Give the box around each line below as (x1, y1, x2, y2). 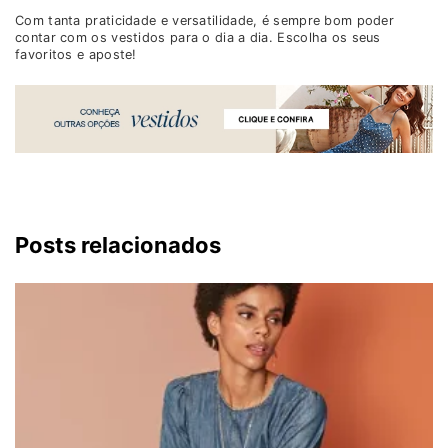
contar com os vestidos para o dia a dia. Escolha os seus (15, 30, 381, 46)
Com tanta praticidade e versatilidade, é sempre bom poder (15, 13, 395, 29)
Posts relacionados (15, 232, 221, 259)
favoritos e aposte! (15, 47, 137, 63)
